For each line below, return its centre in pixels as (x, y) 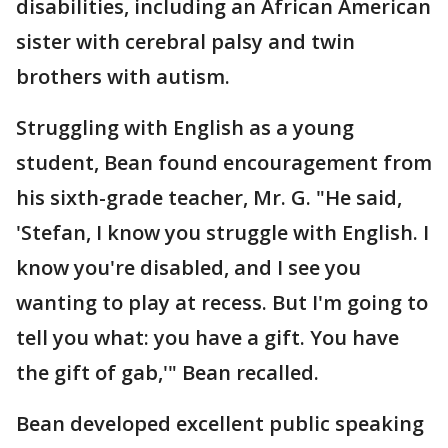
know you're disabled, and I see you (188, 267)
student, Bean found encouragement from (224, 162)
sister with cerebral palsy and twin (185, 41)
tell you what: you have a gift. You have (207, 337)
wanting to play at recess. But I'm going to (222, 302)
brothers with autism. (123, 76)
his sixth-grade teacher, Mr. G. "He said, (209, 197)
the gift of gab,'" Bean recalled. (167, 372)
